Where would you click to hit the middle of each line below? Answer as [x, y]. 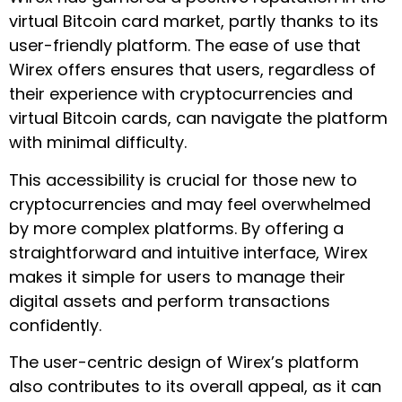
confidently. [55, 325]
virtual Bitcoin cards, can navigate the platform [198, 118]
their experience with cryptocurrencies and [181, 94]
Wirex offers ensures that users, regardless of [192, 70]
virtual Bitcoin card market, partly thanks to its [194, 22]
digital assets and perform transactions [170, 301]
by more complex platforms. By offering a [176, 228]
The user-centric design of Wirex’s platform [184, 363]
